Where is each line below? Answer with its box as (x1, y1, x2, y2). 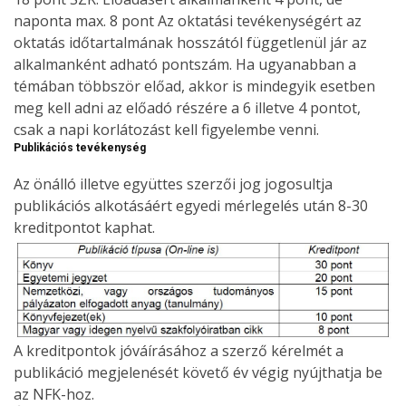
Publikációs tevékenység (14, 140, 146, 154)
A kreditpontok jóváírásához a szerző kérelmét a (14, 341, 343, 362)
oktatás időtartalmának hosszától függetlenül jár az (14, 32, 367, 53)
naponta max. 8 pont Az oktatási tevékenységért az (14, 10, 362, 31)
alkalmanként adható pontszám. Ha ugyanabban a (14, 53, 356, 74)
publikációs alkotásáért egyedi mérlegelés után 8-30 (14, 195, 368, 216)
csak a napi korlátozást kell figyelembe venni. (14, 119, 319, 140)
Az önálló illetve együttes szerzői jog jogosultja (14, 173, 333, 194)
